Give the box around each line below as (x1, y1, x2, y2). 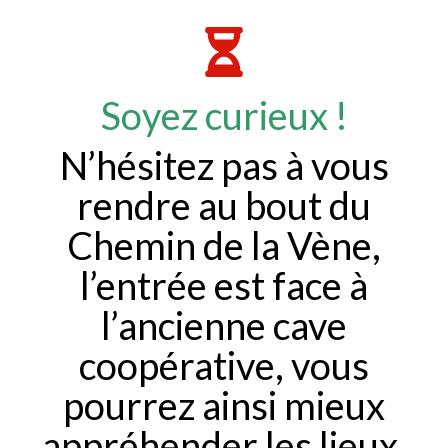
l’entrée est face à (80, 261, 368, 308)
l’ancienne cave (101, 301, 347, 348)
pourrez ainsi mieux (63, 381, 385, 428)
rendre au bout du (77, 181, 371, 228)
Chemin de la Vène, (67, 221, 381, 268)
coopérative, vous (79, 341, 369, 388)
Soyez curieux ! (100, 91, 348, 138)
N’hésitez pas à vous (59, 141, 389, 188)
